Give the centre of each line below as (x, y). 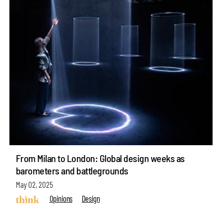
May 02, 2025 (34, 184)
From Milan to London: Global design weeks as (100, 158)
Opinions (61, 198)
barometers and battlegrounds (72, 170)
